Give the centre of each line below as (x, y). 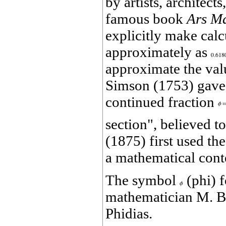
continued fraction (162, 102)
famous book (146, 18)
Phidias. (129, 213)
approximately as (158, 52)
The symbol (143, 180)
